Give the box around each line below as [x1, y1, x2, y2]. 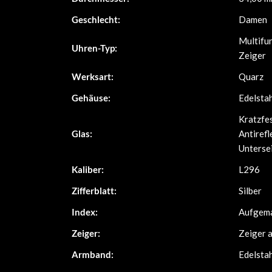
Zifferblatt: [72, 185, 117, 196]
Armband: [72, 249, 114, 260]
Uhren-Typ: [72, 42, 117, 53]
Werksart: [72, 71, 114, 82]
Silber [239, 185, 262, 196]
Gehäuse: [72, 92, 110, 103]
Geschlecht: [72, 14, 120, 25]
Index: [72, 206, 98, 217]
